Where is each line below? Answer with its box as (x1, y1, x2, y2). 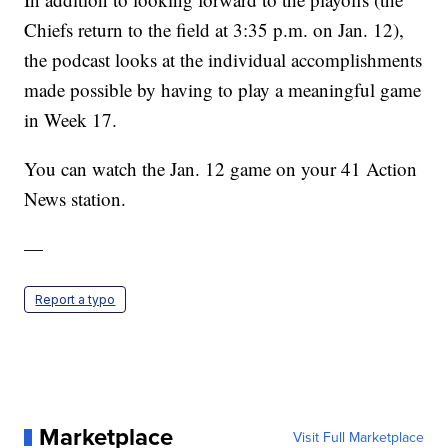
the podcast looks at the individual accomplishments (24, 47, 423, 73)
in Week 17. (24, 107, 118, 133)
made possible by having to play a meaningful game (24, 77, 422, 103)
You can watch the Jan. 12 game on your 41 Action (24, 156, 418, 182)
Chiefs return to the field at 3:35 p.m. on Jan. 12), (24, 17, 405, 43)
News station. (24, 186, 127, 212)
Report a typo (35, 292, 116, 308)
